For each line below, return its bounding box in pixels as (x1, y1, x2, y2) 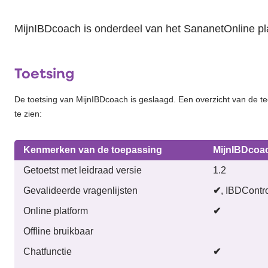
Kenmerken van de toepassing (23, 144, 162, 155)
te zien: (14, 108, 42, 118)
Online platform (23, 205, 88, 216)
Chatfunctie (23, 246, 72, 257)
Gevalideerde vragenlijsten (23, 185, 138, 196)
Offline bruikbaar (23, 226, 93, 236)
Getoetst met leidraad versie (23, 165, 142, 175)
